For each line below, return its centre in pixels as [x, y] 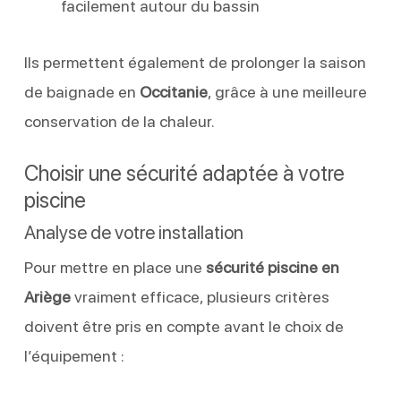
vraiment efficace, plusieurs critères [200, 296]
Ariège [47, 296]
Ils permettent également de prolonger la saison [195, 62]
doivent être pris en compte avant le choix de [183, 326]
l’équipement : [74, 355]
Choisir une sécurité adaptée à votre [184, 173]
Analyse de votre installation [133, 232]
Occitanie [173, 91]
